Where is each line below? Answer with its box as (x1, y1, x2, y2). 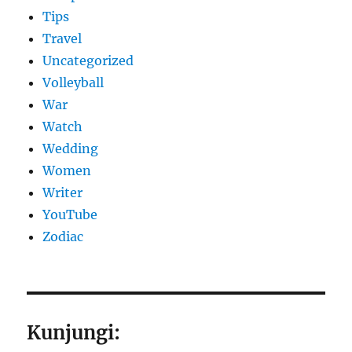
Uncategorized (42, 53, 134, 69)
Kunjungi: (27, 321, 121, 346)
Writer (42, 185, 83, 201)
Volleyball (42, 75, 104, 91)
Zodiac (42, 229, 84, 245)
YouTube (42, 207, 98, 223)
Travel (42, 31, 82, 47)
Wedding (42, 141, 99, 157)
